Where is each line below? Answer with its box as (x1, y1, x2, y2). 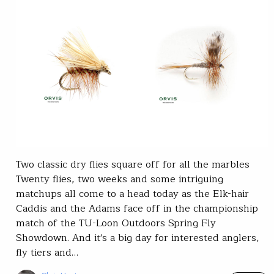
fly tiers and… (16, 245, 78, 261)
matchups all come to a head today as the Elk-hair (16, 186, 249, 202)
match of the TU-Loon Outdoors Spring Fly (16, 215, 216, 232)
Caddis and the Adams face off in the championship (16, 201, 258, 217)
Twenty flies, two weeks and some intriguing (16, 171, 223, 188)
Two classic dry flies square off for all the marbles (16, 157, 250, 173)
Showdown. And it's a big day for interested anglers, (16, 230, 259, 246)
